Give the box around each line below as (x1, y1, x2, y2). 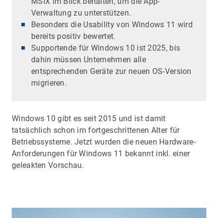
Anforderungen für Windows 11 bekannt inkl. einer (12, 148, 190, 158)
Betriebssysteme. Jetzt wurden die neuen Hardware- (12, 137, 196, 146)
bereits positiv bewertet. (31, 31, 116, 41)
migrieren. (31, 78, 67, 88)
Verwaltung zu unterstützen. (31, 8, 131, 18)
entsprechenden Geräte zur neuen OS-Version (31, 66, 192, 76)
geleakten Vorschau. (12, 160, 84, 170)
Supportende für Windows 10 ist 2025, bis (31, 43, 181, 53)
